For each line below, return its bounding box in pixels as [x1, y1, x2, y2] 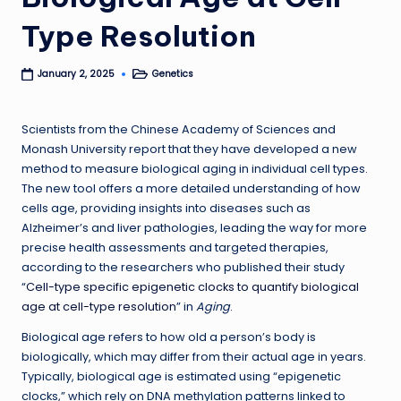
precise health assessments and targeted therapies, [21, 240, 328, 256]
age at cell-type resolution [21, 299, 176, 315]
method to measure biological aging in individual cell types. [21, 161, 368, 177]
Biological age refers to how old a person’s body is [21, 329, 316, 346]
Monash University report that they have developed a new [21, 141, 357, 158]
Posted [128, 71, 160, 85]
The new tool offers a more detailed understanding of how [21, 181, 361, 197]
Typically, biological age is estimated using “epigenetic [21, 369, 341, 385]
